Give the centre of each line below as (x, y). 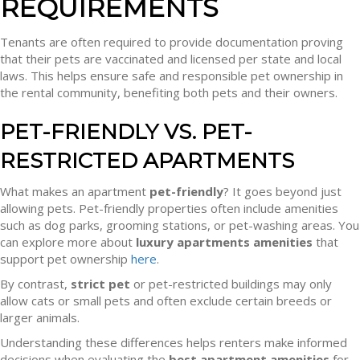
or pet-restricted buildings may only (231, 284)
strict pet (100, 284)
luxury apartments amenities (224, 242)
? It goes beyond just (282, 191)
